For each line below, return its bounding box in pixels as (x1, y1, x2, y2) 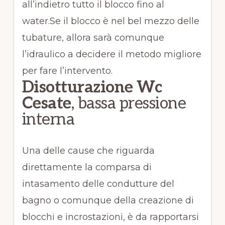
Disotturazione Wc (22, 78, 162, 97)
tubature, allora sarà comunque (22, 32, 164, 44)
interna (22, 110, 75, 130)
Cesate (22, 94, 71, 114)
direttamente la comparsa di (22, 162, 152, 173)
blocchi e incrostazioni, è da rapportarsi (22, 211, 199, 223)
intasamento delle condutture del (22, 178, 174, 190)
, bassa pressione (71, 94, 186, 114)
